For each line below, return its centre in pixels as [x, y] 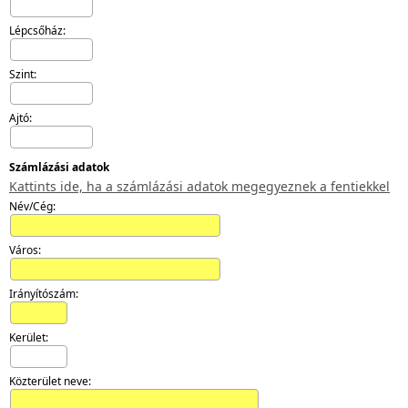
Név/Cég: [32, 206]
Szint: [23, 74]
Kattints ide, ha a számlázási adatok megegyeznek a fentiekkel [199, 186]
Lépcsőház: [37, 30]
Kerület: [29, 337]
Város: [25, 250]
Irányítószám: [44, 293]
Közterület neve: [50, 381]
